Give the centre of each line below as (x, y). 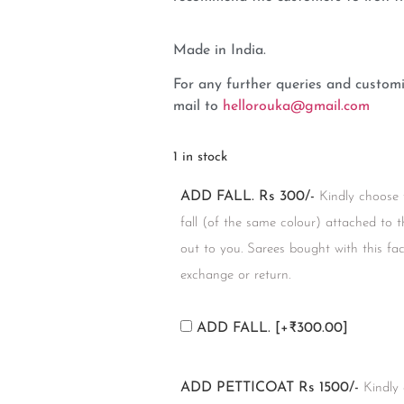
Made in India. (220, 50)
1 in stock (200, 158)
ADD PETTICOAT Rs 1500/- (270, 387)
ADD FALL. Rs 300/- (248, 196)
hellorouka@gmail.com (296, 106)
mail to (198, 106)
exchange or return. (235, 275)
